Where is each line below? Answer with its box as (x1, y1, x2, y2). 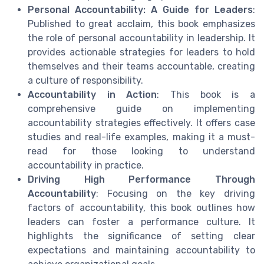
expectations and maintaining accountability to (28, 245, 255, 256)
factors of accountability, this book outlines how (28, 202, 255, 214)
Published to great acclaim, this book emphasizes (28, 18, 255, 30)
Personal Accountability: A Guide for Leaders (28, 4, 253, 16)
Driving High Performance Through (28, 174, 255, 186)
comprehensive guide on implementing (28, 103, 255, 115)
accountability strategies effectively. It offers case (28, 117, 255, 129)
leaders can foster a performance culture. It (28, 216, 255, 228)
